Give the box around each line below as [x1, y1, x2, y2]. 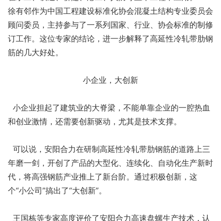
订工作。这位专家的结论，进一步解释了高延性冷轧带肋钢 [8, 34, 213, 43]
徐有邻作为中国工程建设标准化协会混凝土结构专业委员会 [8, 6, 213, 16]
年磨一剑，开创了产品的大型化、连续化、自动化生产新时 [8, 158, 213, 168]
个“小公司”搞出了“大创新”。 [8, 185, 107, 195]
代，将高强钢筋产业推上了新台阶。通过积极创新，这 [8, 172, 197, 182]
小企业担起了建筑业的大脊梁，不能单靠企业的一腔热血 [8, 103, 210, 112]
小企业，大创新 [83, 75, 138, 85]
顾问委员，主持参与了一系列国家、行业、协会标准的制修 [8, 20, 213, 30]
